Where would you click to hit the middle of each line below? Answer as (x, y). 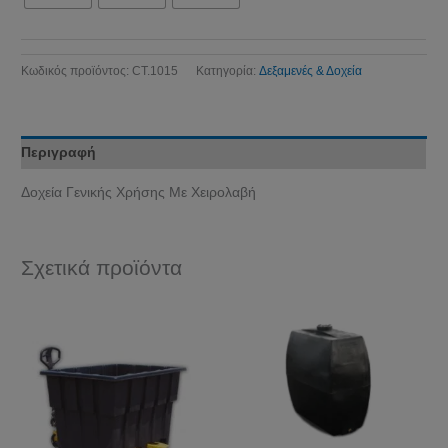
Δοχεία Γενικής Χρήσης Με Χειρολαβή (139, 192)
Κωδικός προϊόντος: (77, 70)
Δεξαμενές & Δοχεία (311, 70)
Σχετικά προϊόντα (102, 267)
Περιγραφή (59, 152)
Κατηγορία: (228, 70)
